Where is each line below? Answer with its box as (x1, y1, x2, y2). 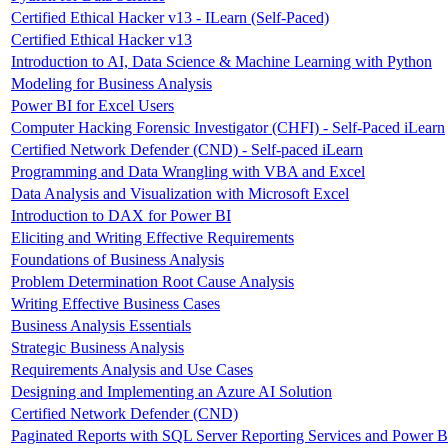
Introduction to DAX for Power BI (11, 206, 231, 224)
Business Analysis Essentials (11, 316, 191, 334)
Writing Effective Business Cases (11, 294, 220, 312)
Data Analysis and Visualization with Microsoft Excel (11, 184, 349, 202)
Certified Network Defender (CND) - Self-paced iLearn (11, 140, 363, 158)
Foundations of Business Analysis (11, 250, 224, 268)
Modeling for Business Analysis (11, 74, 212, 92)
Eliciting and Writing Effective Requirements (11, 228, 294, 246)
